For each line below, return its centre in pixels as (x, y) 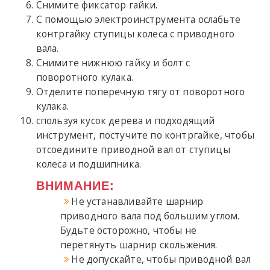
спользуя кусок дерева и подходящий (125, 120)
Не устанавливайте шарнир (137, 201)
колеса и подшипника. (89, 164)
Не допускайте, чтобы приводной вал (161, 259)
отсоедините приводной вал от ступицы (133, 149)
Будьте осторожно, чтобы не (128, 230)
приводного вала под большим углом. (150, 215)
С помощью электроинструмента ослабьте (138, 19)
